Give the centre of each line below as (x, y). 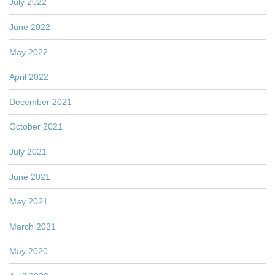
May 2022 (29, 52)
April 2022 (29, 77)
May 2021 (29, 202)
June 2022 (30, 27)
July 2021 (28, 151)
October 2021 (36, 127)
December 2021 (41, 102)
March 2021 (33, 226)
